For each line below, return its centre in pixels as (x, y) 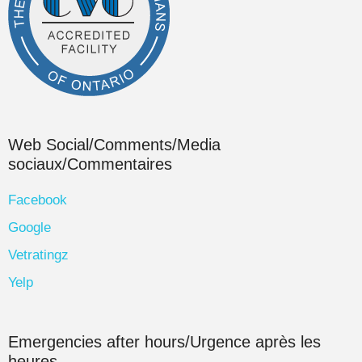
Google (29, 228)
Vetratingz (38, 255)
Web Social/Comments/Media (114, 145)
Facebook (38, 200)
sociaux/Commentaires (90, 164)
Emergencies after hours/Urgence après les (164, 342)
